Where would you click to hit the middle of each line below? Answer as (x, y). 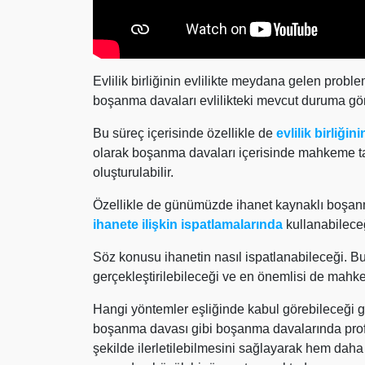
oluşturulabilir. (133, 172)
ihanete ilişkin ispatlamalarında (188, 224)
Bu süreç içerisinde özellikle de (185, 133)
